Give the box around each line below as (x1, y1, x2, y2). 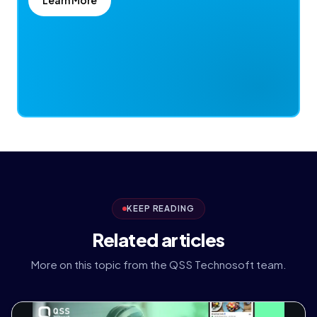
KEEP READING (126, 203, 195, 214)
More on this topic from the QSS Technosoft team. (30, 257, 287, 271)
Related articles (92, 227, 225, 251)
